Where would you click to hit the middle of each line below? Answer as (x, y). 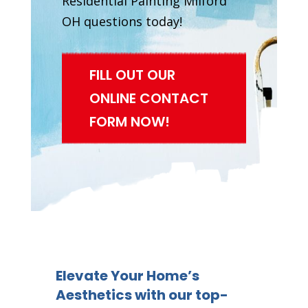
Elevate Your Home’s (127, 276)
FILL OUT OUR (132, 75)
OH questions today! (122, 21)
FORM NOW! (129, 121)
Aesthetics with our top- (142, 295)
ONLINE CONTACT (148, 98)
